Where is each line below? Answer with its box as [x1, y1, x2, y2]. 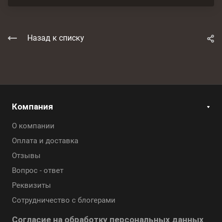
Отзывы [12, 151, 41, 161]
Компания [12, 102, 53, 112]
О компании [12, 121, 55, 131]
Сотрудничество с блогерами [12, 196, 115, 205]
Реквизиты [12, 181, 51, 190]
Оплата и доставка [12, 136, 78, 146]
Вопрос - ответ [12, 166, 63, 175]
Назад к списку [27, 33, 84, 43]
